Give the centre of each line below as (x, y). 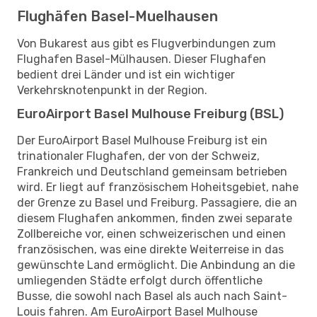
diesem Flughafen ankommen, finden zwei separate (155, 218)
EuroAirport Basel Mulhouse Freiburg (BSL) (150, 114)
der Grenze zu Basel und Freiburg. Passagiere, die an (157, 202)
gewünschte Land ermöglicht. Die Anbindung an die (156, 265)
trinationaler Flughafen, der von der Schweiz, (138, 156)
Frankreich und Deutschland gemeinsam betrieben (152, 171)
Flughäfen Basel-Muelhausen (117, 16)
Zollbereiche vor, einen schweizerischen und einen (151, 234)
